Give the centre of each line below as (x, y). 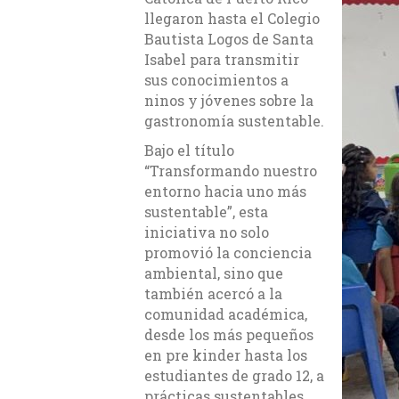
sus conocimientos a (216, 80)
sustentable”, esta (206, 212)
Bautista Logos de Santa (229, 39)
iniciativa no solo (207, 232)
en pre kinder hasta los (226, 355)
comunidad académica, (226, 314)
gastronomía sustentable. (234, 121)
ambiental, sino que (214, 273)
